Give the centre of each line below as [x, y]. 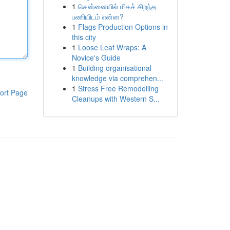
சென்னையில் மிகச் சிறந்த [117, 6]
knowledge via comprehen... [117, 78]
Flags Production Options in [123, 27]
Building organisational [114, 68]
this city [84, 37]
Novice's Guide [96, 57]
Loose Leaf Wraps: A [112, 47]
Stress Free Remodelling [118, 88]
